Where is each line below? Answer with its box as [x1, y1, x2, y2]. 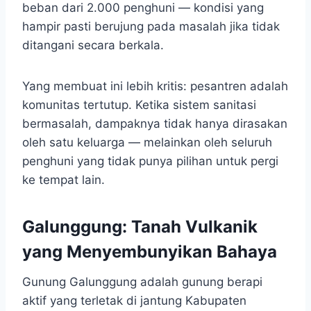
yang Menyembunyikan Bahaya [22, 241, 277, 262]
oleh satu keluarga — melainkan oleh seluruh [22, 135, 272, 149]
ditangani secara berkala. [22, 37, 164, 52]
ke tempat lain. [22, 172, 105, 187]
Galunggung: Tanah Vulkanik [22, 216, 258, 237]
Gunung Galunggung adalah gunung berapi [22, 274, 262, 289]
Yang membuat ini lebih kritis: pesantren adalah [22, 78, 288, 93]
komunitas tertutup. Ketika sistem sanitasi [22, 97, 256, 112]
